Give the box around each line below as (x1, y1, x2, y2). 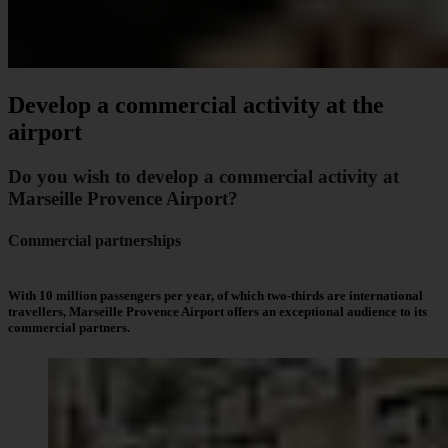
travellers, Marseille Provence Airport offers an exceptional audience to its (8, 303, 427, 319)
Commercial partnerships (8, 231, 181, 249)
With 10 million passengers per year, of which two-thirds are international (8, 287, 423, 303)
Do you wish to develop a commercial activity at (8, 166, 399, 188)
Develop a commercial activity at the (8, 92, 384, 119)
